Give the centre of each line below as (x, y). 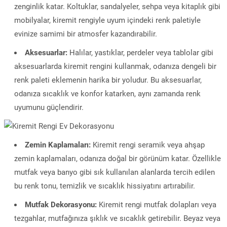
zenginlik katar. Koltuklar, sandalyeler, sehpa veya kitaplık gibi (117, 7)
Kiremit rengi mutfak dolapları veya (157, 205)
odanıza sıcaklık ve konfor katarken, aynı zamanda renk (107, 94)
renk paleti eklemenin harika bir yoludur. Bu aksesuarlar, (108, 80)
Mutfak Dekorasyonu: (61, 205)
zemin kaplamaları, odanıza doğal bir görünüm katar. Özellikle (118, 159)
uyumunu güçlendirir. (49, 107)
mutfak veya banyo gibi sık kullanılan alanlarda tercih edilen (115, 172)
